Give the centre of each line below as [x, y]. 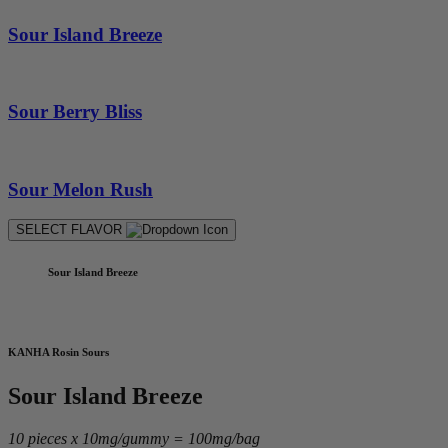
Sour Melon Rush [80, 189]
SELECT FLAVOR [71, 230]
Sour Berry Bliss [75, 112]
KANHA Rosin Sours [58, 352]
